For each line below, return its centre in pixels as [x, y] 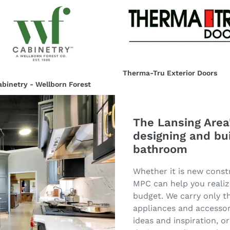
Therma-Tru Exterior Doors [170, 73]
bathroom [160, 149]
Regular [136, 83]
